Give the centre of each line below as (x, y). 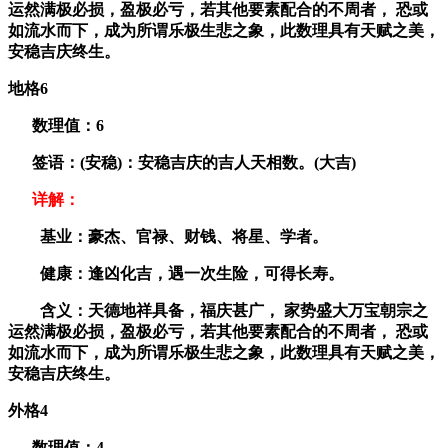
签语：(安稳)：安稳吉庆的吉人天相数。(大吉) (182, 162)
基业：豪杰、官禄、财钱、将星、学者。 (168, 236)
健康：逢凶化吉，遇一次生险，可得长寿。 (176, 273)
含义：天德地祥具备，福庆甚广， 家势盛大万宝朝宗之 (218, 310)
